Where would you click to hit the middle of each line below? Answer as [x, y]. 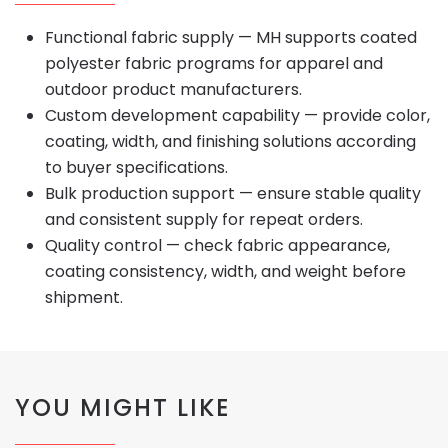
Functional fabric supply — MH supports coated [231, 37]
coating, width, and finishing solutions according [230, 141]
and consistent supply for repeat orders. [204, 219]
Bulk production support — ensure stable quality [233, 193]
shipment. [84, 297]
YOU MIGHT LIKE [123, 407]
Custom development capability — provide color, [237, 115]
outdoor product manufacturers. [173, 89]
